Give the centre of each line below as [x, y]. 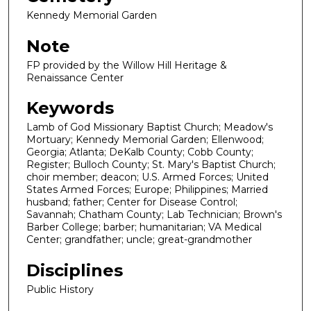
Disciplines [75, 270]
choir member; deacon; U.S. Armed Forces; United [148, 177]
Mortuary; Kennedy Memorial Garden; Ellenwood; [145, 140]
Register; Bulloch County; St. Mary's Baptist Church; [151, 165]
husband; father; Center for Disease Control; [132, 202]
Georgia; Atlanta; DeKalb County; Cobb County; [140, 152]
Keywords [70, 108]
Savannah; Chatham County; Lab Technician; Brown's [154, 215]
